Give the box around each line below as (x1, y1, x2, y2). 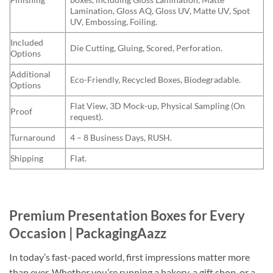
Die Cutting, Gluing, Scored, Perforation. (70, 42, 223, 53)
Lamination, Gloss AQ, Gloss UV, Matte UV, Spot (70, 5, 250, 16)
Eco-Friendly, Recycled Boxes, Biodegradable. (70, 74, 241, 85)
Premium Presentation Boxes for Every (9, 207, 245, 224)
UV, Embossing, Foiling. (70, 16, 158, 27)
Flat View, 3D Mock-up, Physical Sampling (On (70, 100, 246, 111)
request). (70, 111, 104, 122)
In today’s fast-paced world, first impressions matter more (9, 250, 250, 263)
